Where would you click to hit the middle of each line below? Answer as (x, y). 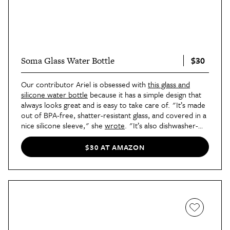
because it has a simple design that (145, 95)
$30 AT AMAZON (115, 147)
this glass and (169, 84)
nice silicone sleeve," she (63, 126)
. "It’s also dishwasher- (161, 126)
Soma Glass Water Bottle (68, 61)
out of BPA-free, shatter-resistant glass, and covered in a (114, 115)
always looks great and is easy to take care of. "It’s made (113, 105)
